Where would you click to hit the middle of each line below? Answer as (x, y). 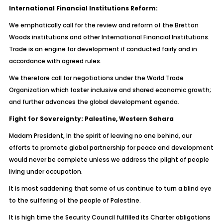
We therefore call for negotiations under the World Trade (96, 78)
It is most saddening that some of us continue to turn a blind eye (110, 188)
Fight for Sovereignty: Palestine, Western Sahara (91, 119)
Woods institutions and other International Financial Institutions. (109, 37)
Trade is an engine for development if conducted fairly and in (103, 49)
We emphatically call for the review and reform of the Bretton (104, 25)
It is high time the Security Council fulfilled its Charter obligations (110, 217)
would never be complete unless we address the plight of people (109, 160)
